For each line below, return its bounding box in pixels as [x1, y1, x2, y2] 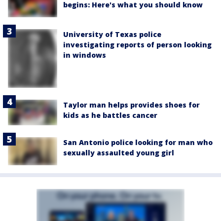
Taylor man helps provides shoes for [63, 100, 200, 110]
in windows [63, 50, 106, 60]
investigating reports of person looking [63, 39, 212, 49]
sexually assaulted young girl [63, 148, 174, 158]
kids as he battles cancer [63, 110, 157, 120]
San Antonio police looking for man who [63, 138, 213, 147]
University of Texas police [63, 29, 161, 39]
